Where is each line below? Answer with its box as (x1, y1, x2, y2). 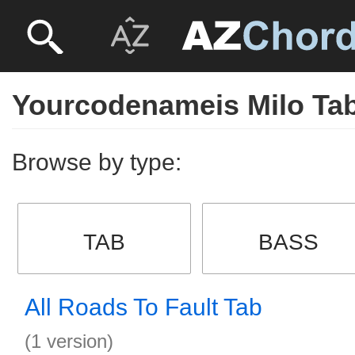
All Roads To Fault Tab (25, 294, 262, 320)
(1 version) (25, 330, 113, 352)
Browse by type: (12, 149, 181, 175)
